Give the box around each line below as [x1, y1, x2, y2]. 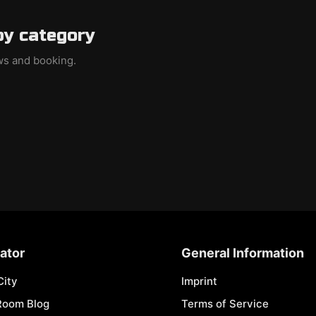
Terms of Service [181, 297, 269, 310]
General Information [181, 245, 304, 260]
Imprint [181, 274, 217, 288]
